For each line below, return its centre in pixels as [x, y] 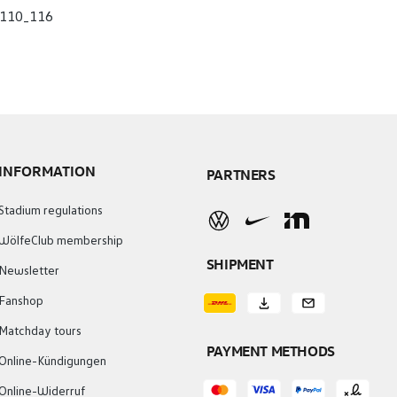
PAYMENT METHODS [270, 351]
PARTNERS [241, 175]
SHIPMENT [240, 264]
